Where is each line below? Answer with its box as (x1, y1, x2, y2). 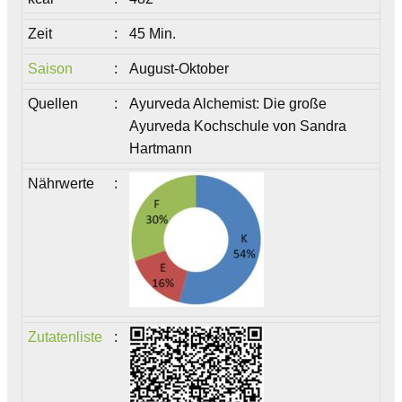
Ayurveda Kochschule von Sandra (129, 118, 347, 134)
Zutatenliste (28, 328, 103, 345)
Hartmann (129, 140, 193, 156)
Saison (28, 60, 74, 76)
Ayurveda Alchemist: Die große (129, 95, 328, 111)
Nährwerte (28, 175, 95, 191)
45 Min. (129, 25, 177, 41)
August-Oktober (129, 60, 230, 76)
